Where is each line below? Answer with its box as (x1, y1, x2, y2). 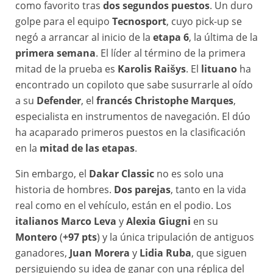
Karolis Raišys (118, 62, 186, 76)
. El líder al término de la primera (96, 46, 246, 60)
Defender (37, 94, 81, 108)
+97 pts (63, 230, 97, 244)
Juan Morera (69, 246, 130, 260)
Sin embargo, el (15, 167, 89, 181)
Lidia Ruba (140, 246, 191, 260)
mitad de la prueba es (15, 62, 118, 76)
